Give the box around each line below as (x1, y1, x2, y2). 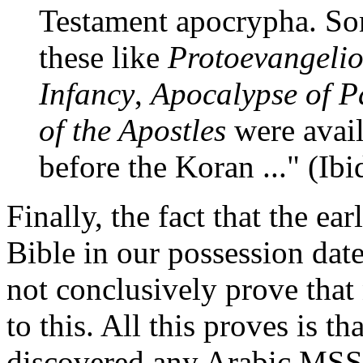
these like (39, 39, 168, 75)
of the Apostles (39, 112, 226, 147)
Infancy (39, 75, 135, 111)
